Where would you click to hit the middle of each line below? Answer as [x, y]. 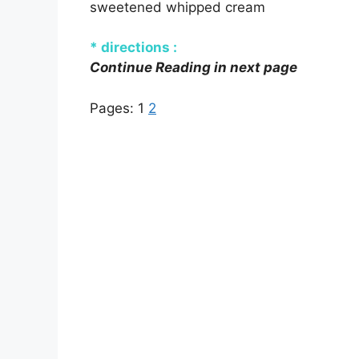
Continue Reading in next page [194, 68]
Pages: [114, 108]
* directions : [133, 48]
